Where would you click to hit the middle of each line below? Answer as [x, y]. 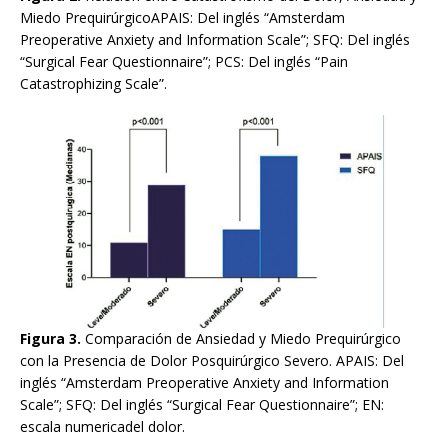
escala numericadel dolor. [102, 426]
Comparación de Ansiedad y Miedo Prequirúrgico [243, 338]
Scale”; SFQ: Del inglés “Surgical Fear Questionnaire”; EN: [202, 404]
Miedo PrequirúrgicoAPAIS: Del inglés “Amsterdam [182, 17]
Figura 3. [52, 338]
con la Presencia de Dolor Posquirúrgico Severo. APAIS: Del [212, 360]
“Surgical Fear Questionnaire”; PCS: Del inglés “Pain [184, 61]
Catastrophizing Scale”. [93, 83]
